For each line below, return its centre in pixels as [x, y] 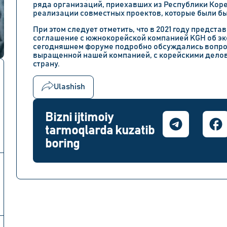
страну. [46, 64]
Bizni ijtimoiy [79, 117]
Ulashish [69, 87]
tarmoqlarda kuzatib [100, 130]
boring [62, 144]
